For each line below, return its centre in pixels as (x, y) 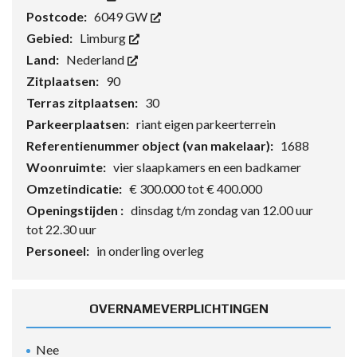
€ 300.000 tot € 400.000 (196, 189)
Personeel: (59, 251)
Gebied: (51, 38)
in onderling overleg (150, 251)
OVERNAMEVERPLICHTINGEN (178, 309)
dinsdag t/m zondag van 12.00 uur (222, 210)
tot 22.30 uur (61, 229)
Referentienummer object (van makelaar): (151, 146)
